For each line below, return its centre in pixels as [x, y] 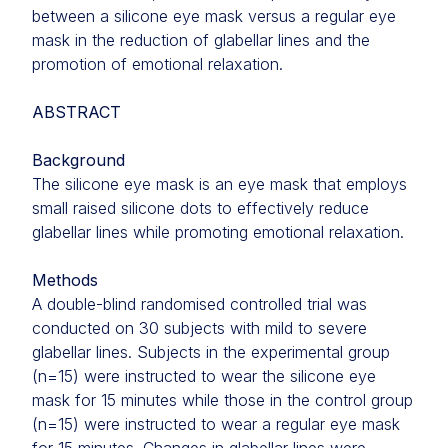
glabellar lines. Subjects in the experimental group [211, 352]
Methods [65, 280]
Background [78, 160]
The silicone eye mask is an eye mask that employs [219, 184]
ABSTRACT [76, 112]
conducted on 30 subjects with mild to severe [199, 328]
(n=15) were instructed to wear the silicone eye [204, 376]
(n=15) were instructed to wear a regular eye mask [216, 424]
